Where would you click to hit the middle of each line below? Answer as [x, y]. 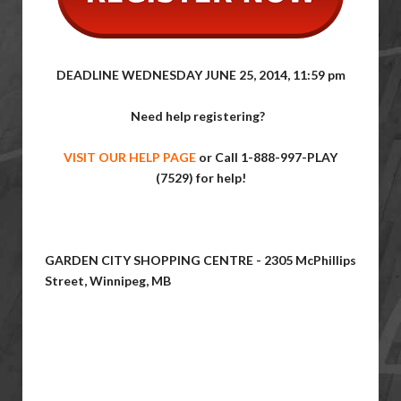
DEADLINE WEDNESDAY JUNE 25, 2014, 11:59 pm [200, 74]
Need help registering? [200, 115]
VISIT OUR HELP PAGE [130, 157]
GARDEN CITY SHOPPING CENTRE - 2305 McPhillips [200, 260]
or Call [218, 157]
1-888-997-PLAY [289, 157]
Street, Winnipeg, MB [108, 280]
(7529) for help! [200, 177]
